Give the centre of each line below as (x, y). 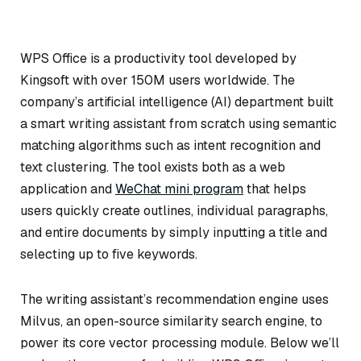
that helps (275, 189)
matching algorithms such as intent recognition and (170, 145)
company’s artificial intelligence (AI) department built (177, 102)
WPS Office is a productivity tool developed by (158, 58)
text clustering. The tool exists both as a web (153, 167)
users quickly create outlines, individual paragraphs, (174, 210)
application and (68, 189)
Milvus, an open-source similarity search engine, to (171, 321)
